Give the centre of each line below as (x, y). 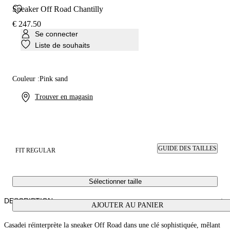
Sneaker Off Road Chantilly (58, 9)
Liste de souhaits (62, 45)
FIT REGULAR (35, 150)
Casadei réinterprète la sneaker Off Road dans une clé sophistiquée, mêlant (112, 225)
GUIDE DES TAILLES (187, 148)
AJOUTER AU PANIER (127, 205)
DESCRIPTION (28, 201)
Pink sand (54, 79)
